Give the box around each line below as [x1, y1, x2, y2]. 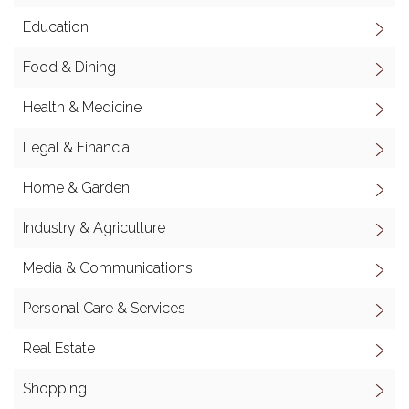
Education [23, 18, 89, 36]
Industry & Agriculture [23, 219, 165, 236]
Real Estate [23, 340, 95, 357]
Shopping [23, 380, 87, 397]
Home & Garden [23, 179, 130, 196]
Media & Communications [23, 259, 193, 277]
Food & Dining [23, 58, 116, 76]
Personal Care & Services [23, 299, 185, 317]
